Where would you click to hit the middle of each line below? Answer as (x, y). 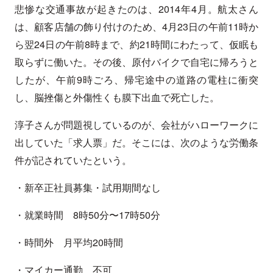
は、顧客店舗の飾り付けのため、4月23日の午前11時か (136, 27)
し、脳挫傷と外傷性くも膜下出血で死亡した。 (117, 97)
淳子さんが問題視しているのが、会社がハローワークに (136, 125)
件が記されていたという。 (73, 160)
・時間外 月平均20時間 (69, 243)
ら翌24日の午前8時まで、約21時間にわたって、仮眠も (136, 44)
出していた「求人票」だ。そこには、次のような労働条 (136, 143)
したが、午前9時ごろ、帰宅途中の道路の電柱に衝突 (136, 80)
